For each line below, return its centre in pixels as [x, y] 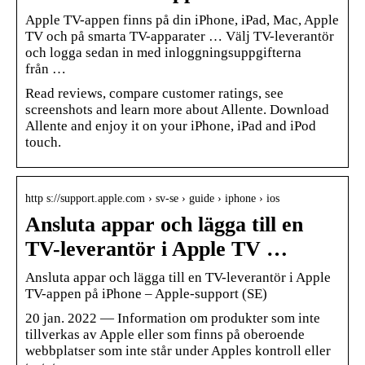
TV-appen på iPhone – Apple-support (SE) [146, 293]
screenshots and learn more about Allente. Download [177, 109]
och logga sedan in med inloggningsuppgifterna [163, 52]
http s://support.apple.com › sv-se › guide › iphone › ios [152, 198]
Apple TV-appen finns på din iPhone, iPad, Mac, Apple [182, 20]
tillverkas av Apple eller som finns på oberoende [165, 334]
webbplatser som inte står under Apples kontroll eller [178, 350]
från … [46, 68]
